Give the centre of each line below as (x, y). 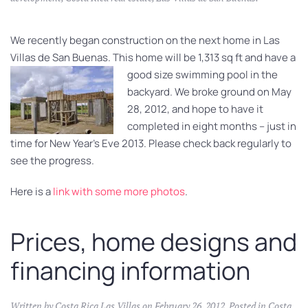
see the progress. (52, 160)
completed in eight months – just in (212, 126)
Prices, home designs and (154, 241)
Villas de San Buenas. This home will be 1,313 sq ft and (137, 57)
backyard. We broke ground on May (209, 91)
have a (280, 57)
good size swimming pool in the (202, 74)
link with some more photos (119, 191)
